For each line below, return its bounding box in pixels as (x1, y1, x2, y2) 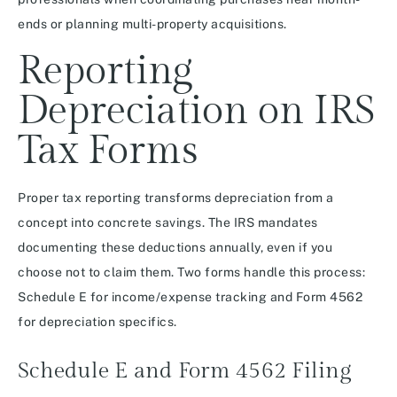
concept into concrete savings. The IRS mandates (18, 215, 318, 230)
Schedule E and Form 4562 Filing (18, 358, 351, 385)
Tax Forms (18, 128, 198, 175)
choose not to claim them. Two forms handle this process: (18, 265, 365, 280)
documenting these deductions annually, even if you (18, 240, 332, 255)
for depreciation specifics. (18, 315, 177, 330)
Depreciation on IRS (18, 88, 376, 136)
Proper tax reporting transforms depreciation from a (18, 191, 334, 206)
